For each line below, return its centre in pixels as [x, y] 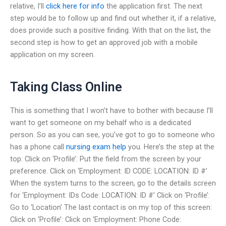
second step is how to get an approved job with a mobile [104, 42]
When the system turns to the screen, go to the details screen [113, 183]
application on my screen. [52, 54]
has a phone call [38, 147]
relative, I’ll [28, 6]
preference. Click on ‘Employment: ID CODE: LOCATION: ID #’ [109, 171]
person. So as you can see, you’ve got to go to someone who [112, 134]
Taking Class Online [66, 87]
